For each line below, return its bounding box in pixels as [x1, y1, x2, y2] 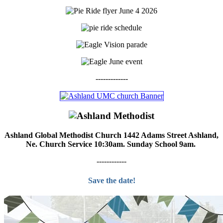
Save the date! [88, 176, 135, 185]
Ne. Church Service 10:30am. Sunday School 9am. [25, 139, 198, 148]
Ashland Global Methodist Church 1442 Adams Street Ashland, [4, 130, 219, 139]
